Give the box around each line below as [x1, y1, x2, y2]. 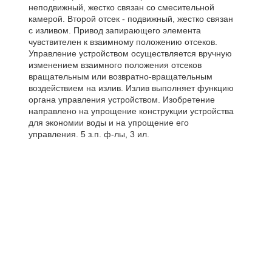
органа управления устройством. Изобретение [28, 95, 215, 105]
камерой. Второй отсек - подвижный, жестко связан [28, 14, 233, 24]
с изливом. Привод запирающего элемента [28, 25, 201, 36]
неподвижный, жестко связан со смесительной [28, 2, 214, 13]
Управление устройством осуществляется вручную [28, 49, 232, 59]
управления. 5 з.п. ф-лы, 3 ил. [28, 129, 149, 140]
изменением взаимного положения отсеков [28, 60, 202, 70]
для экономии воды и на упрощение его [28, 118, 189, 128]
